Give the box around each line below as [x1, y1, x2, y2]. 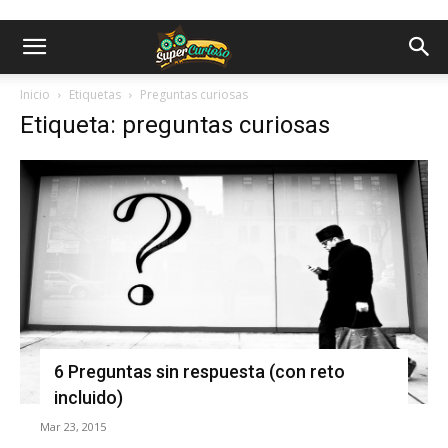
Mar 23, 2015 [40, 418, 106, 434]
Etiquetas [69, 86, 121, 103]
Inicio [20, 86, 50, 103]
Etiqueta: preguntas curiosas [20, 111, 330, 139]
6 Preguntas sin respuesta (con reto [54, 360, 345, 382]
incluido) [54, 386, 123, 408]
